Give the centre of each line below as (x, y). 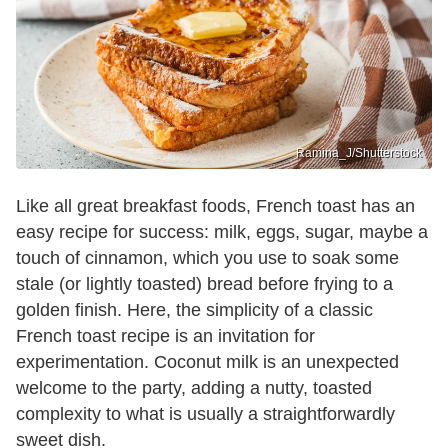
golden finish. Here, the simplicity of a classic (194, 310)
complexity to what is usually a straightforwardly (205, 414)
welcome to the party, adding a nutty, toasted (194, 388)
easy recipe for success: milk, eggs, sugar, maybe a (222, 232)
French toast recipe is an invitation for (165, 336)
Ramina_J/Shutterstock (359, 153)
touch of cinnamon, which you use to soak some (207, 258)
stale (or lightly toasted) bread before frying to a (204, 284)
